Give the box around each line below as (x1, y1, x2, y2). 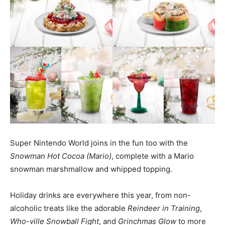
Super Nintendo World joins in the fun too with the (10, 138, 188, 148)
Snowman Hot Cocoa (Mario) (10, 151, 111, 161)
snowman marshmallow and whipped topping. (10, 164, 172, 174)
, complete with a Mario (111, 151, 194, 161)
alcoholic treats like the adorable (10, 203, 128, 213)
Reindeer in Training (128, 203, 200, 213)
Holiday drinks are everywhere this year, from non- (10, 190, 191, 200)
